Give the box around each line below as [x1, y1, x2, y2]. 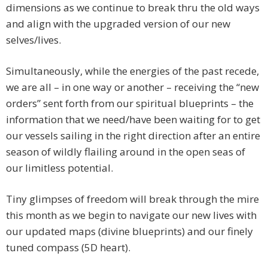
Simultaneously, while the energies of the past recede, [6, 64, 259, 78]
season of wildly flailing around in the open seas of [6, 145, 245, 159]
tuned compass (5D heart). [6, 240, 130, 255]
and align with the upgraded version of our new [6, 17, 230, 31]
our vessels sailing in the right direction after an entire [6, 129, 260, 143]
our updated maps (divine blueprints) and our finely [6, 224, 253, 239]
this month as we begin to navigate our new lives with [6, 208, 257, 223]
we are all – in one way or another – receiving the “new [6, 80, 259, 95]
